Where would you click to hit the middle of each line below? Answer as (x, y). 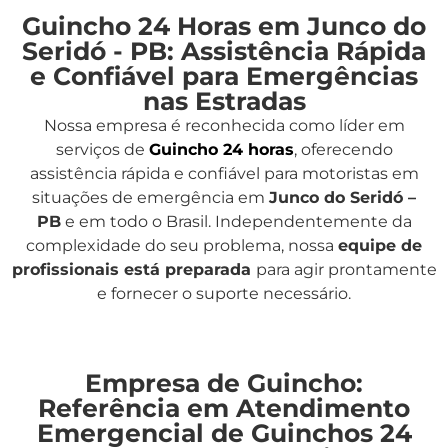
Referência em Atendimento (224, 407)
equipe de (380, 246)
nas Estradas (224, 101)
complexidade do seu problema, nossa (182, 246)
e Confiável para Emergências (224, 76)
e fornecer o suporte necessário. (224, 294)
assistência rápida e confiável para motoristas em (224, 174)
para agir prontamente (346, 270)
